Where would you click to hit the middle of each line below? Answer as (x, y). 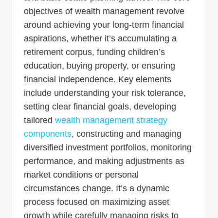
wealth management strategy (111, 120)
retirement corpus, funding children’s (94, 52)
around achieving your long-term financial (104, 25)
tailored (39, 120)
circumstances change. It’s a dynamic (97, 188)
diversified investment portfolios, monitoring (108, 147)
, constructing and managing (127, 134)
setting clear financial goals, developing (100, 106)
